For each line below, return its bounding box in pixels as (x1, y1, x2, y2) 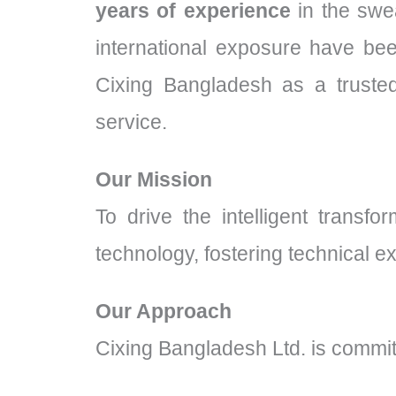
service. (95, 110, 167, 133)
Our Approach (95, 299, 232, 323)
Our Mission (95, 167, 212, 191)
